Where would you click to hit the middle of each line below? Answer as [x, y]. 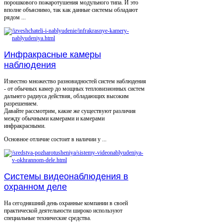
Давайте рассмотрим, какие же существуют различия [70, 111]
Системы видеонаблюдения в [66, 177]
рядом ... [15, 18]
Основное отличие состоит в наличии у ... [55, 139]
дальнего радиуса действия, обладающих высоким [66, 96]
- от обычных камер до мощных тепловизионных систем [74, 89]
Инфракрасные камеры [53, 55]
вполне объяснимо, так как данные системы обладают [71, 10]
